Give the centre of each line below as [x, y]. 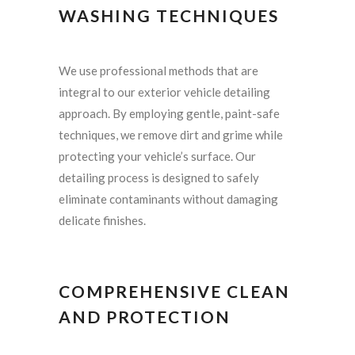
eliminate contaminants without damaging [168, 199]
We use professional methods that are [158, 71]
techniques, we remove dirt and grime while [171, 135]
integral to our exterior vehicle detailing [164, 92]
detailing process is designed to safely [159, 178]
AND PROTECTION [145, 317]
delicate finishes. [102, 221]
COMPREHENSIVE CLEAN [174, 292]
